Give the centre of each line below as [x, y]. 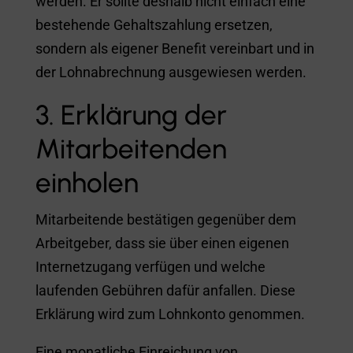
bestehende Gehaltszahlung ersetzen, [154, 24]
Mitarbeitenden [131, 149]
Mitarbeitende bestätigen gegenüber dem [165, 219]
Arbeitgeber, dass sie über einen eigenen [162, 243]
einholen [87, 182]
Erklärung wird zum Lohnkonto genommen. [170, 314]
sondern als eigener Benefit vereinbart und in [175, 48]
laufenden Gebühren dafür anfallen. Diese [165, 290]
